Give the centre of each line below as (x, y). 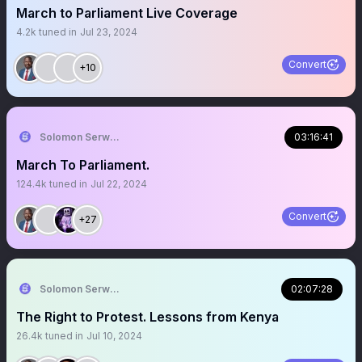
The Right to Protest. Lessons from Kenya (147, 317)
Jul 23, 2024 (109, 32)
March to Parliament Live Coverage (127, 13)
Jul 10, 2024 (114, 336)
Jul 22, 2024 (119, 184)
